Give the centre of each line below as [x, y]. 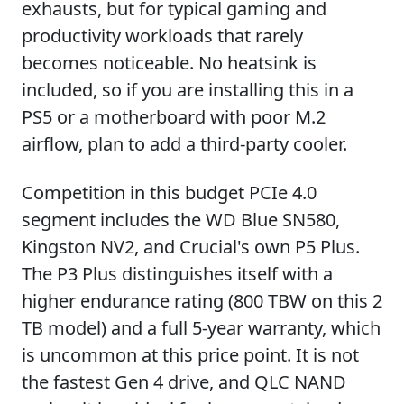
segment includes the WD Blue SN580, [181, 220]
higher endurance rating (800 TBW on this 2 [202, 301]
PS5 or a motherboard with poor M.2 [174, 117]
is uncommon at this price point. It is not [190, 355]
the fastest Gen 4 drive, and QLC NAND [184, 382]
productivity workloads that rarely [162, 36]
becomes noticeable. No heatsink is [169, 63]
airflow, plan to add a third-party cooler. [184, 144]
